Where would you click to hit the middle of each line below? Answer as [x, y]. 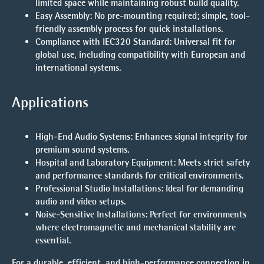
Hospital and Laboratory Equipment [104, 162]
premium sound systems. [82, 149]
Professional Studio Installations [98, 188]
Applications [50, 102]
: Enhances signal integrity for [189, 136]
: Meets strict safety [212, 162]
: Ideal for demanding [202, 188]
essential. [53, 240]
